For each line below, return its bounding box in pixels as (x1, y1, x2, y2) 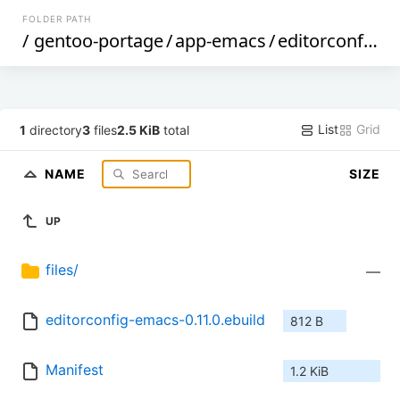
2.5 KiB (117, 121, 161, 137)
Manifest (46, 361, 104, 379)
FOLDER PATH (22, 13, 92, 24)
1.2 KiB (290, 363, 329, 379)
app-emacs (175, 29, 267, 53)
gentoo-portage (34, 29, 164, 53)
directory (26, 121, 83, 137)
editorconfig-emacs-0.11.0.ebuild (46, 311, 265, 329)
